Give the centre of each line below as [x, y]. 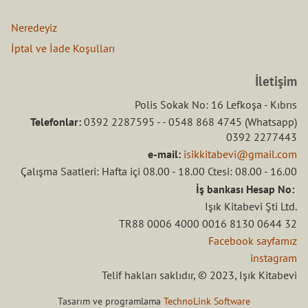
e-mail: [164, 154]
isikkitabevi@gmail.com [240, 154]
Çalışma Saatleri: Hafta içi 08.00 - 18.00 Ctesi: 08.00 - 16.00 [159, 172]
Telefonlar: [56, 121]
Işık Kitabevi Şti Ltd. [251, 206]
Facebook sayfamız [253, 241]
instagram [274, 258]
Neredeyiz [34, 28]
